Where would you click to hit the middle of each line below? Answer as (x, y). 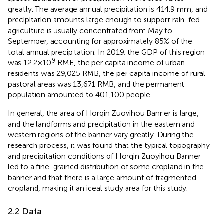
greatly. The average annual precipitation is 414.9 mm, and (108, 9)
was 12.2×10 (29, 62)
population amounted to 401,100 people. (80, 94)
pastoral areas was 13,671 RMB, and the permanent (96, 84)
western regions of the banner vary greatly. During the (101, 134)
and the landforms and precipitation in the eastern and (101, 124)
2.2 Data (25, 211)
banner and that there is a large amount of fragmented (102, 177)
